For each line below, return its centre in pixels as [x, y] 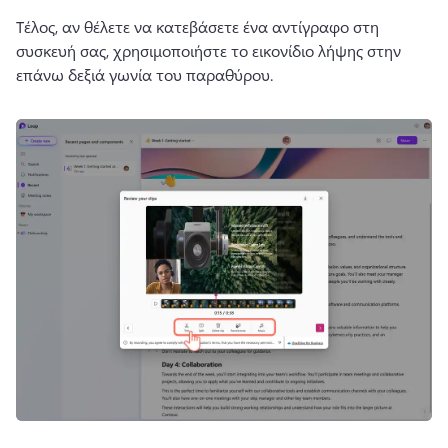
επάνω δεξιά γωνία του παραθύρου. [144, 74]
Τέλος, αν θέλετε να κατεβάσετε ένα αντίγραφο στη [197, 26]
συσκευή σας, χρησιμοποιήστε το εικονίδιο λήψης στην [208, 50]
